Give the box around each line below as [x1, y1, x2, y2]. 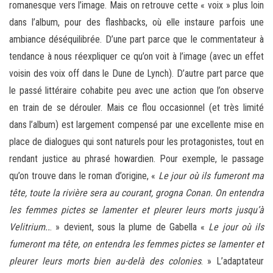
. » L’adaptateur [200, 255, 264, 268]
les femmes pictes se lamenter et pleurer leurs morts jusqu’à [9, 204, 264, 216]
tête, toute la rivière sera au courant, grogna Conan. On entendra [9, 187, 264, 199]
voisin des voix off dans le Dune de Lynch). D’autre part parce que [9, 68, 264, 80]
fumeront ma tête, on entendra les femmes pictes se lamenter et [9, 238, 264, 250]
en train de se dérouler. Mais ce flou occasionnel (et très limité [9, 102, 264, 114]
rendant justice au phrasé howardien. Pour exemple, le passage [9, 153, 264, 165]
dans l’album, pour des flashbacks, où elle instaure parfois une [9, 16, 264, 29]
